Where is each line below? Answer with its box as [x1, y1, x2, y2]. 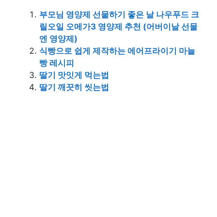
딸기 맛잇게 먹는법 [39, 70, 109, 80]
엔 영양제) [39, 34, 77, 44]
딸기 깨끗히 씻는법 [39, 82, 109, 93]
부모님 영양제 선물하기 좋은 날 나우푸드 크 [39, 10, 199, 20]
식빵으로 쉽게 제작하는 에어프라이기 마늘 [39, 46, 195, 56]
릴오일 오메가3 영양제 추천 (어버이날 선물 [39, 22, 198, 32]
